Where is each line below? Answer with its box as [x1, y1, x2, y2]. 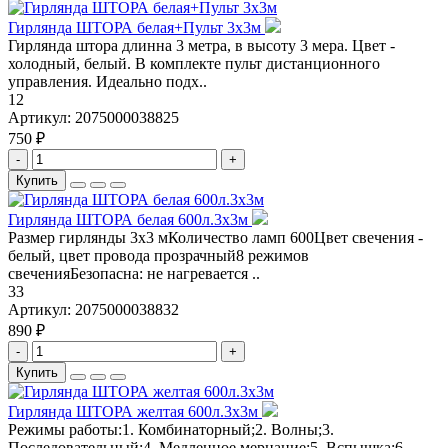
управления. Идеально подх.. [8, 73, 207, 91]
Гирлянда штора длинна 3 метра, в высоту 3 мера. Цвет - [8, 37, 395, 55]
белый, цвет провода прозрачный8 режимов [8, 247, 309, 265]
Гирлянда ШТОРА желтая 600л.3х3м [8, 403, 262, 421]
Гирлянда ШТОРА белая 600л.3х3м [8, 211, 252, 229]
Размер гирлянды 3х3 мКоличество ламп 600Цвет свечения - [8, 229, 423, 247]
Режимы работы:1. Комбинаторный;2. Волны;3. [8, 421, 334, 439]
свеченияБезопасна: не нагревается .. [8, 265, 260, 283]
